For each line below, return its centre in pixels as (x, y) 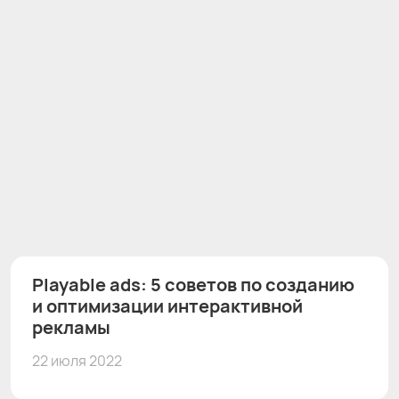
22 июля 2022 (77, 360)
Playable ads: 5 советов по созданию (193, 284)
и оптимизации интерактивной (167, 305)
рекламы (71, 327)
